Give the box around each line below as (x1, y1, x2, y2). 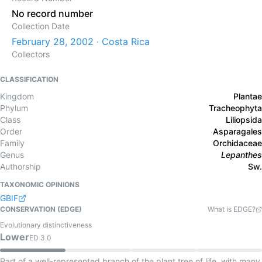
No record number (12, 8, 93, 19)
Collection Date (12, 21, 70, 31)
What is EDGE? (208, 205, 256, 213)
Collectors (12, 49, 50, 59)
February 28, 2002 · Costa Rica (12, 36, 150, 47)
